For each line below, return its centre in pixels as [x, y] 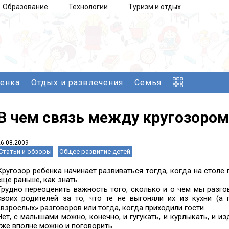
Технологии [88, 7]
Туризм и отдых [155, 7]
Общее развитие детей [95, 151]
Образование [25, 7]
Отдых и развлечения [77, 82]
